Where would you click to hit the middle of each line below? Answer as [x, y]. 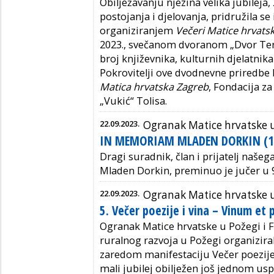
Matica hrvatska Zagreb [154, 87]
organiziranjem [138, 30]
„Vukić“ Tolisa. [133, 101]
